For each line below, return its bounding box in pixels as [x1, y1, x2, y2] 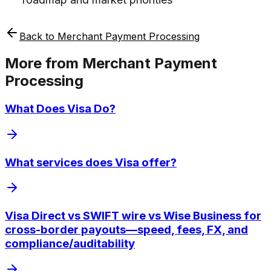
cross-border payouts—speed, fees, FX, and [5, 223, 248, 237]
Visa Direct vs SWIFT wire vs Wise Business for [5, 209, 261, 223]
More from [5, 54, 82, 73]
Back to [19, 30, 57, 43]
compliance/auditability [5, 237, 135, 250]
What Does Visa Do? [5, 102, 116, 116]
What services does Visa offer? [5, 155, 177, 169]
